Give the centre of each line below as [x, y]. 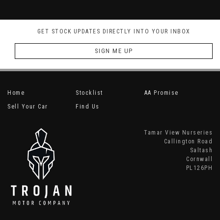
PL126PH [199, 168]
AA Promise [161, 93]
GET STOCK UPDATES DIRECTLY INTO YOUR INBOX [114, 32]
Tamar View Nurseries [178, 133]
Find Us [88, 107]
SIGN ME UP [114, 51]
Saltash [201, 151]
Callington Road [188, 142]
